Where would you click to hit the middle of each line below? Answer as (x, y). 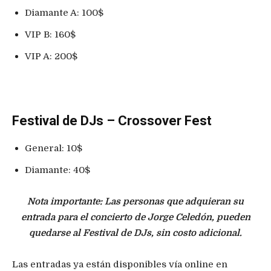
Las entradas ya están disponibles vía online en (120, 264)
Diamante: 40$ (57, 170)
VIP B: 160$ (50, 34)
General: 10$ (54, 148)
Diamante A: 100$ (64, 12)
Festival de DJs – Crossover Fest (112, 120)
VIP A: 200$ (51, 56)
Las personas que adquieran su (174, 201)
